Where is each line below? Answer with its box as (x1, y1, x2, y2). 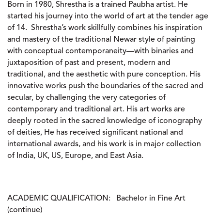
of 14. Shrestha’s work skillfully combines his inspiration (7, 24, 202, 32)
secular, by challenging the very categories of (7, 94, 166, 102)
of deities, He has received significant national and (7, 129, 183, 137)
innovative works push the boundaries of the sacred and (7, 82, 203, 90)
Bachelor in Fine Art (116, 195, 186, 202)
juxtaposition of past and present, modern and (7, 59, 170, 67)
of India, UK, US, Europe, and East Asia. (7, 152, 143, 160)
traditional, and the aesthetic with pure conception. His (7, 71, 201, 78)
